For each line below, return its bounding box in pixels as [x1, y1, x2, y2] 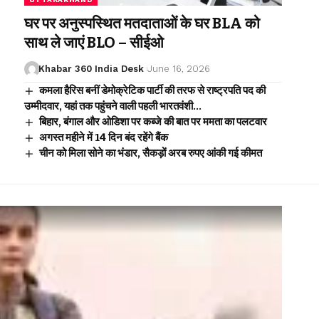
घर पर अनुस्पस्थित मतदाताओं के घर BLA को [23, 14, 260, 33]
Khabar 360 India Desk [38, 63, 145, 74]
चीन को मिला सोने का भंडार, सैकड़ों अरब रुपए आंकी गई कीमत [38, 146, 262, 159]
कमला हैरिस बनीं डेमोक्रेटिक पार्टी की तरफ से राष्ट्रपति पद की [38, 83, 266, 97]
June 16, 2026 [147, 63, 210, 74]
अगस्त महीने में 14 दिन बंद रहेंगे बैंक [38, 130, 168, 144]
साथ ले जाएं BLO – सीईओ [23, 33, 164, 52]
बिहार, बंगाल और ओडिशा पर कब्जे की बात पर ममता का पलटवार [38, 115, 267, 128]
